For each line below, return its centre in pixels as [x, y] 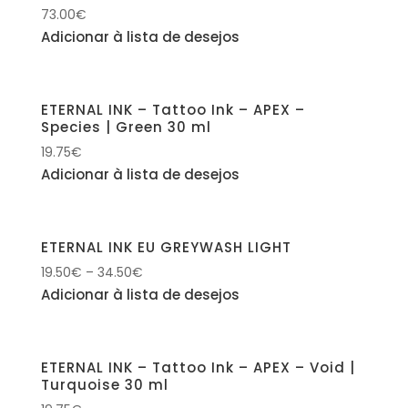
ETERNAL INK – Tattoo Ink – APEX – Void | [198, 367]
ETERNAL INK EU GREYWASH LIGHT [166, 247]
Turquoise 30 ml [104, 384]
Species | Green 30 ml [126, 127]
